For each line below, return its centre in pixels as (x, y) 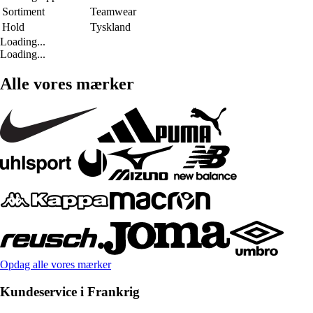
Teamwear (113, 12)
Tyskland (110, 27)
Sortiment (23, 12)
